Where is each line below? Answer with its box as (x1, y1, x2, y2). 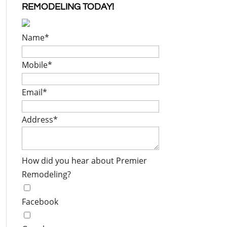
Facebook (21, 196, 58, 207)
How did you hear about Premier (21, 155, 147, 166)
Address (21, 114, 53, 125)
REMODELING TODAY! (21, 2, 114, 12)
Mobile (21, 59, 48, 70)
